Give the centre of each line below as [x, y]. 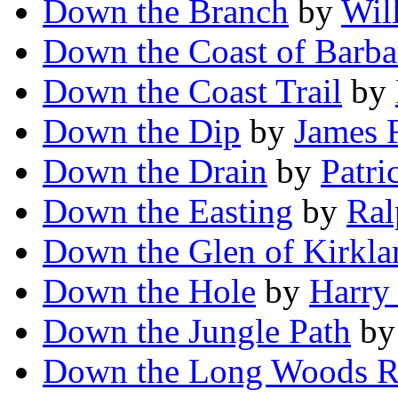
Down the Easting [168, 211]
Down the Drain [155, 171]
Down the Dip [142, 131]
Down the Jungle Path [197, 331]
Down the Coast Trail [192, 92]
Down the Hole [149, 291]
